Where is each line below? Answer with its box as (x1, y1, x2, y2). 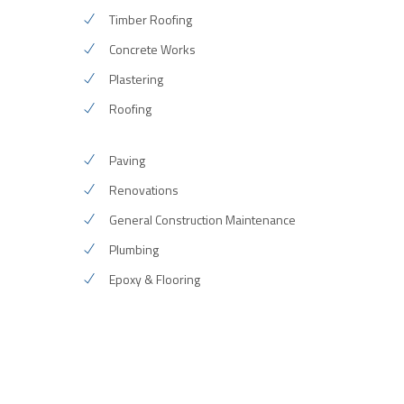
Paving (108, 151, 145, 170)
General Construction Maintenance (108, 210, 296, 229)
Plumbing (108, 240, 159, 259)
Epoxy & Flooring (108, 270, 200, 289)
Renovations (108, 180, 179, 199)
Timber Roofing (108, 10, 192, 29)
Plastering (108, 69, 163, 88)
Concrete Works (108, 40, 196, 59)
